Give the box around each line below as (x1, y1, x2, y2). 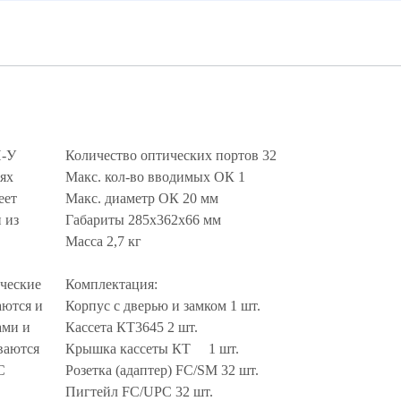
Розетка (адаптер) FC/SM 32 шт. (65, 363, 259, 378)
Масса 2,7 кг (65, 234, 141, 249)
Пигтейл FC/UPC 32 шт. (65, 384, 213, 399)
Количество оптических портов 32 (65, 148, 277, 163)
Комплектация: (65, 277, 158, 292)
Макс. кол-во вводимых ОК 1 (65, 169, 245, 184)
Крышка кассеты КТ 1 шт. (65, 341, 239, 356)
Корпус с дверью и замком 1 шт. (65, 298, 260, 313)
